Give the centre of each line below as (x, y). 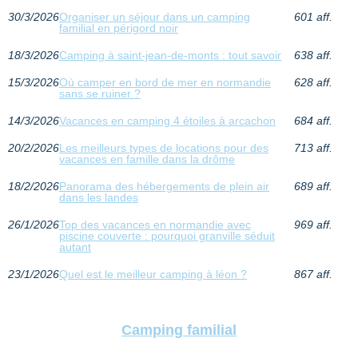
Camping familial (179, 330)
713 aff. (313, 148)
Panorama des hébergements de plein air (164, 187)
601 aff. (313, 17)
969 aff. (313, 225)
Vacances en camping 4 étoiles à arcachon (167, 121)
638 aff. (313, 56)
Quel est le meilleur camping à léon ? (153, 274)
